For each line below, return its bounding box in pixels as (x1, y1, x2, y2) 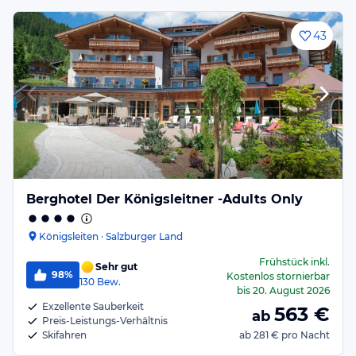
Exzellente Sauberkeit (42, 300, 144, 312)
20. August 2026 (253, 284, 330, 296)
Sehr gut (95, 261, 137, 273)
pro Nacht (281, 329, 330, 341)
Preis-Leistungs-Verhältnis (42, 315, 168, 327)
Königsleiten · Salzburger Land (39, 230, 183, 242)
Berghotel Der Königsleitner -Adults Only (26, 192, 303, 207)
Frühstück (259, 256, 308, 268)
